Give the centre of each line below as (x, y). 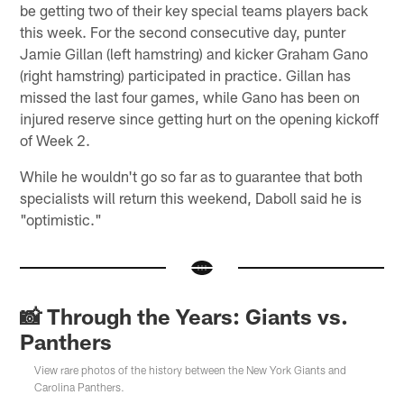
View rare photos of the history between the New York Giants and (191, 370)
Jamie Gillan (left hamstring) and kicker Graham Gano (194, 53)
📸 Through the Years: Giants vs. (184, 317)
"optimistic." (61, 219)
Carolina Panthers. (80, 387)
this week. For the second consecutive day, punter (183, 31)
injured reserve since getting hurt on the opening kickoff (200, 118)
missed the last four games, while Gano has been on (190, 96)
